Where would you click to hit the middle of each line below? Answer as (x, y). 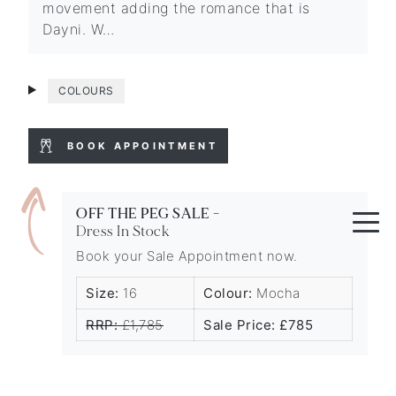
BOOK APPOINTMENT (142, 146)
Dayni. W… (79, 29)
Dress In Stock (123, 232)
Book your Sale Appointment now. (187, 256)
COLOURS (86, 91)
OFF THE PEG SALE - (148, 213)
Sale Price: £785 (259, 325)
